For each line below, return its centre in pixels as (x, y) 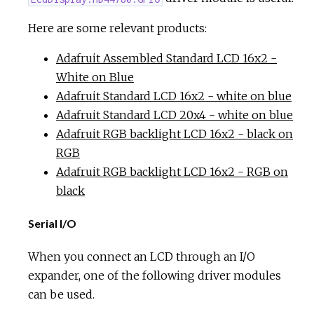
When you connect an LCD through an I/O (142, 256)
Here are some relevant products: (117, 28)
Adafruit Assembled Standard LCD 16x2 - (166, 59)
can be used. (61, 294)
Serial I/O (52, 224)
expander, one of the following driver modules (155, 275)
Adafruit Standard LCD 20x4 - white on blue (175, 115)
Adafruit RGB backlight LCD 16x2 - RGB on (172, 172)
